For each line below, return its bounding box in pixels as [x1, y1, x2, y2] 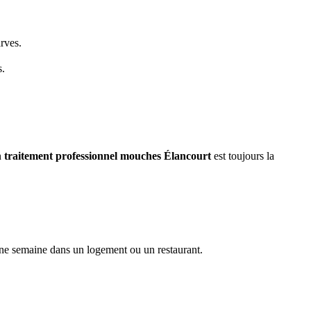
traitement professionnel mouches [4, 149, 164, 162]
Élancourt [164, 149, 211, 162]
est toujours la [211, 149, 274, 162]
